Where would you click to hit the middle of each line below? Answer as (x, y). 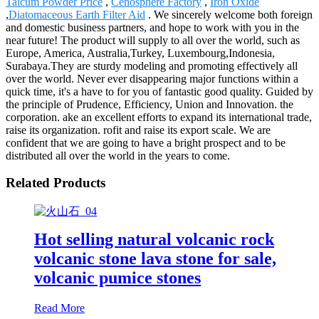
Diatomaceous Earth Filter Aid (77, 14)
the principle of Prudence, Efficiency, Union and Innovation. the (150, 104)
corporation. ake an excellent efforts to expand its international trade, (159, 117)
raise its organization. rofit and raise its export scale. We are (138, 130)
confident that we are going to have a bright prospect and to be (146, 142)
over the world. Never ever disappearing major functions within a (152, 78)
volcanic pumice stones (117, 277)
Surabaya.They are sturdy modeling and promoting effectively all (152, 66)
